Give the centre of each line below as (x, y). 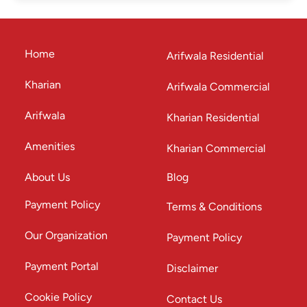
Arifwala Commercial (218, 87)
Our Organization (66, 235)
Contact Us (194, 299)
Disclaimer (192, 268)
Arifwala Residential (215, 56)
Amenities (50, 146)
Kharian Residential (213, 118)
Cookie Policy (58, 297)
